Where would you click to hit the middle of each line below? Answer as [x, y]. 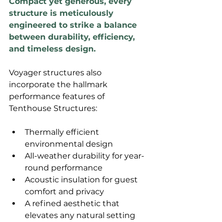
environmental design [69, 144]
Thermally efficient [63, 132]
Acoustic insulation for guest [82, 179]
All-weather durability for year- [84, 156]
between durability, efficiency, [73, 37]
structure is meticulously [62, 13]
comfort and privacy [64, 191]
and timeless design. [54, 49]
